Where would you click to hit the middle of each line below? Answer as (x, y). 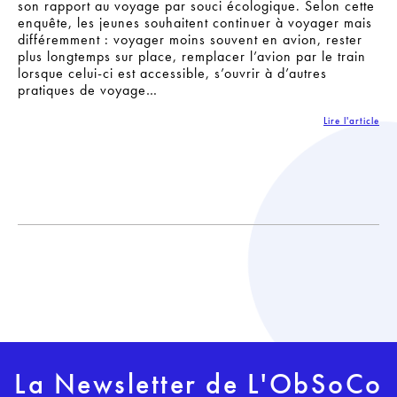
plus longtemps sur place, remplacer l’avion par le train (192, 56)
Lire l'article (351, 121)
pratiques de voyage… (88, 90)
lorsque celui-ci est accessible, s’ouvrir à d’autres (172, 73)
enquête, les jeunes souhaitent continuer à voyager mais (195, 22)
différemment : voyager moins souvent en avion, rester (190, 39)
